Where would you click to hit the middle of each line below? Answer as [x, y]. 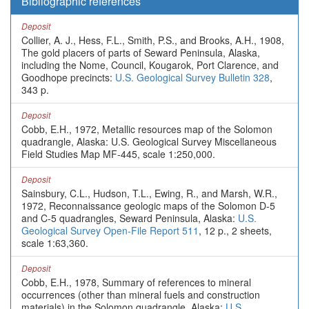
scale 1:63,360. [55, 243]
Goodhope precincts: [68, 77]
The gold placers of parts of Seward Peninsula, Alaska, [141, 52]
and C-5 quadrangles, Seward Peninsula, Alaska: [130, 218]
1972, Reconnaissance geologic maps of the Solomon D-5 [148, 206]
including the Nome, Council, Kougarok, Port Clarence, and [150, 65]
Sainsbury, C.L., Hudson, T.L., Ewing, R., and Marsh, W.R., [149, 193]
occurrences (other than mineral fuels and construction [141, 295]
